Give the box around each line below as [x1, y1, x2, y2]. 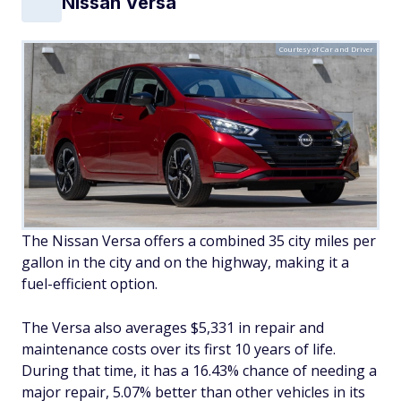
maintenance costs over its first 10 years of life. [21, 339, 336, 360]
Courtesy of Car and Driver [279, 44, 373, 55]
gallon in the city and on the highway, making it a [21, 252, 349, 273]
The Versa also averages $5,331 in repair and [21, 318, 324, 338]
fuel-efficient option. [21, 274, 158, 294]
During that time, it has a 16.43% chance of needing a [21, 361, 377, 381]
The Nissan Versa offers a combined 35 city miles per [21, 231, 376, 252]
